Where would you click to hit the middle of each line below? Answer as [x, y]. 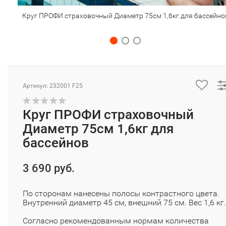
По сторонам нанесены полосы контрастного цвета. [121, 193]
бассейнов [56, 143]
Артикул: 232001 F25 [53, 86]
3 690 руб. [49, 168]
